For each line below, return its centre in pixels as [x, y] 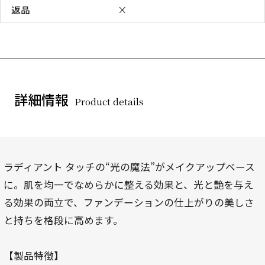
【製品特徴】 [33, 255]
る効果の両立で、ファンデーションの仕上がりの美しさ [129, 202]
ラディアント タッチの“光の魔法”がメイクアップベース [129, 167]
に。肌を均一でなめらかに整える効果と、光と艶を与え [128, 184]
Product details [109, 101]
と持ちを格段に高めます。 [63, 220]
